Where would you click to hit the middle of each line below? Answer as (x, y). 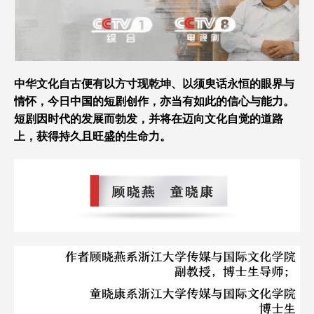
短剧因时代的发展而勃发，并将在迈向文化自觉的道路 (149, 118)
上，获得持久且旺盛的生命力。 (93, 136)
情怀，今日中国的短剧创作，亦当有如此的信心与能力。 (154, 101)
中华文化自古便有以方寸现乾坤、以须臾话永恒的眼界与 (154, 83)
